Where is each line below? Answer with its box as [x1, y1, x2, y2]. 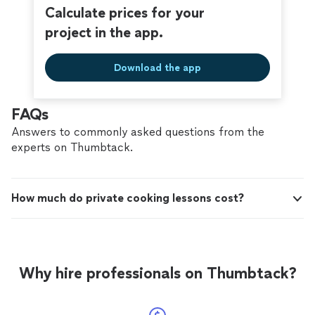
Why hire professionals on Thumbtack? [18, 264, 297, 283]
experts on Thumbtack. [11, 141, 133, 155]
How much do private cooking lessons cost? [11, 191, 244, 205]
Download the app [114, 61, 201, 74]
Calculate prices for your [45, 4, 205, 22]
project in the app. [45, 24, 163, 41]
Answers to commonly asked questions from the [11, 125, 264, 139]
